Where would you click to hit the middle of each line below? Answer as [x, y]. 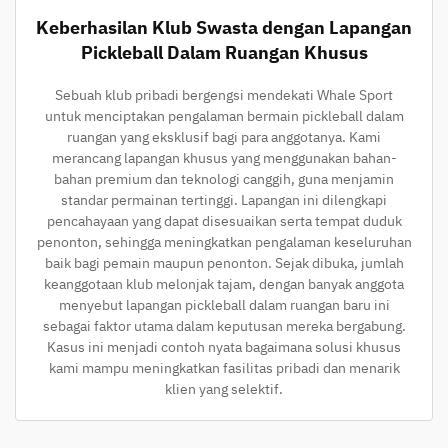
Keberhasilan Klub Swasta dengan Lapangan [224, 27]
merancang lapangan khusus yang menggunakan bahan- [224, 157]
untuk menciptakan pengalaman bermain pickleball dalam [224, 115]
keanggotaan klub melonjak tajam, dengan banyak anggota [224, 283]
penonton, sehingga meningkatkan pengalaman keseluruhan [224, 241]
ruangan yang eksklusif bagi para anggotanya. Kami [224, 136]
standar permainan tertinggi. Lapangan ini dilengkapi [224, 199]
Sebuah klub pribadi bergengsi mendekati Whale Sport [224, 94]
